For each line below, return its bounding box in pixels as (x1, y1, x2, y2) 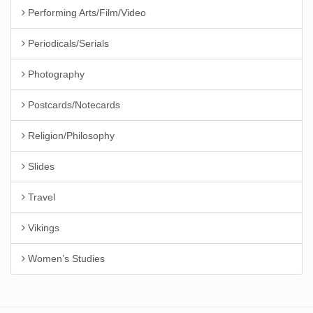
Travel (25, 191, 55, 203)
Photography (25, 68, 85, 80)
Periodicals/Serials (25, 38, 109, 49)
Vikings (25, 222, 59, 233)
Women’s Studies (25, 253, 105, 264)
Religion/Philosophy (25, 130, 115, 141)
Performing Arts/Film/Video (25, 7, 146, 18)
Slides (25, 161, 54, 172)
